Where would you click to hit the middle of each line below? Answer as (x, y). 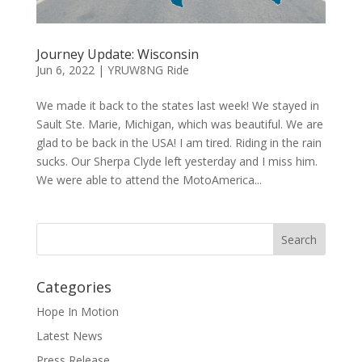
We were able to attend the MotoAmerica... (149, 180)
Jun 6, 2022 (65, 70)
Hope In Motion (77, 312)
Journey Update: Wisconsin (117, 55)
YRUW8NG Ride (148, 70)
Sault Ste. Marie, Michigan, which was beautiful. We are (179, 124)
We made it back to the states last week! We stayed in (177, 106)
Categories (74, 287)
